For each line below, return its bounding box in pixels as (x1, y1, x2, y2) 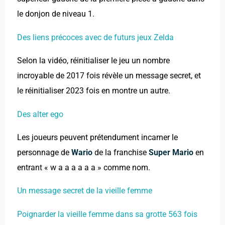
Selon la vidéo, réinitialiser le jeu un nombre (17, 56, 170, 66)
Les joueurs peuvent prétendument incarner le (17, 132, 178, 142)
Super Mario (148, 147, 193, 157)
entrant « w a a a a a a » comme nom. (17, 162, 150, 172)
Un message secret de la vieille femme (17, 186, 152, 196)
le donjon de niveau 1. (17, 9, 94, 19)
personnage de (17, 147, 71, 157)
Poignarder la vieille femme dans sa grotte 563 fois (17, 209, 197, 219)
